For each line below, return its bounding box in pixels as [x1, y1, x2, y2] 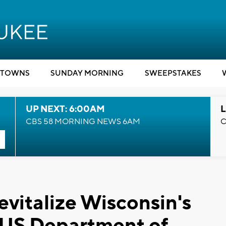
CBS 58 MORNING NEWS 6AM [25, 117, 140, 127]
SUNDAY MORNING [50, 69, 124, 78]
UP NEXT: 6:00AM [25, 103, 105, 115]
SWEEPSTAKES [144, 69, 201, 78]
